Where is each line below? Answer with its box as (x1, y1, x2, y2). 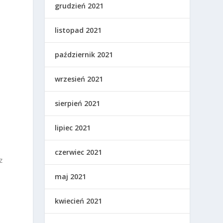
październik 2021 (55, 50, 113, 60)
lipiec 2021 (55, 123, 91, 133)
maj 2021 (55, 172, 87, 182)
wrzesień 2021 (55, 74, 104, 84)
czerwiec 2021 (55, 147, 103, 157)
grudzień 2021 (55, 1, 104, 11)
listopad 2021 (55, 25, 102, 35)
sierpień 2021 (55, 99, 101, 109)
